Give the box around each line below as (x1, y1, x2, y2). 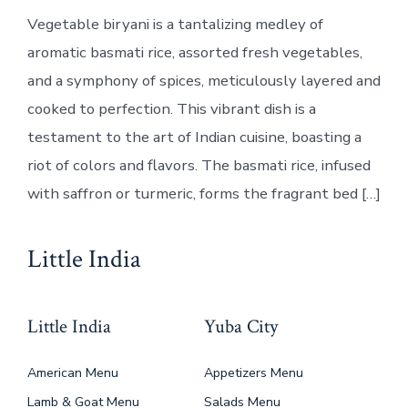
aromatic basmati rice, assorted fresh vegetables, (26, 42, 362, 64)
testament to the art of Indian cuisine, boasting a (26, 127, 362, 148)
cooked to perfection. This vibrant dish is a (26, 98, 316, 120)
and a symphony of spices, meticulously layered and (26, 70, 381, 92)
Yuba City (204, 313, 278, 339)
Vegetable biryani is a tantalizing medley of (26, 14, 323, 36)
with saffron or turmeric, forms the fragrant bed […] (26, 183, 381, 205)
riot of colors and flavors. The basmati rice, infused (26, 155, 371, 177)
